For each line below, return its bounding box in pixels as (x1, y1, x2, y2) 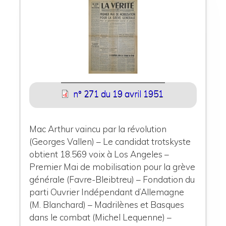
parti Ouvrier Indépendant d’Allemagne (29, 187, 185, 197)
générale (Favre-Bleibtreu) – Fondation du (29, 174, 195, 185)
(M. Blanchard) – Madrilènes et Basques (29, 199, 185, 210)
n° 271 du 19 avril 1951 (73, 88, 163, 99)
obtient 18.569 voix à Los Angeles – (29, 149, 169, 159)
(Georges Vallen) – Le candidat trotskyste (29, 136, 191, 147)
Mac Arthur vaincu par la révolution (29, 124, 167, 134)
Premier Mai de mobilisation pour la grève (29, 161, 196, 172)
